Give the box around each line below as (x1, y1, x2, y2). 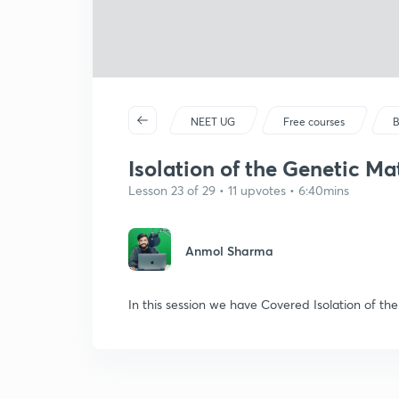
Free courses (283, 115, 346, 128)
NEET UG (191, 115, 236, 128)
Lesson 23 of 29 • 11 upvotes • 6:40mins (128, 182, 349, 199)
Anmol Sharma (185, 242, 273, 259)
